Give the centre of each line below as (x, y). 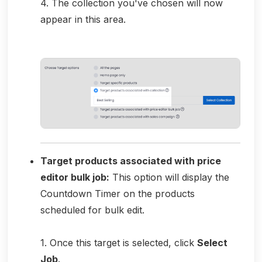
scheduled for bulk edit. (92, 210)
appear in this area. (83, 19)
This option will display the (169, 177)
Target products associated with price (131, 161)
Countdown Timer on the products (118, 193)
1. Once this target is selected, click (119, 242)
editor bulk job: (75, 177)
